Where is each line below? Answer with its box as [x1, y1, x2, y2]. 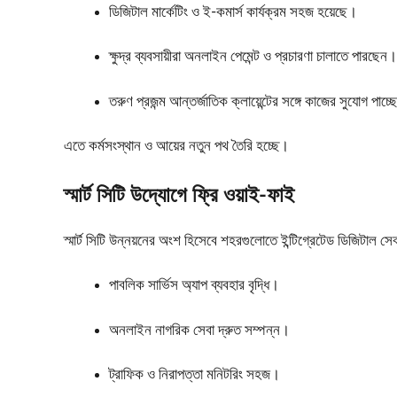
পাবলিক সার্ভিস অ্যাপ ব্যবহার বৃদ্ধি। [109, 277, 279, 293]
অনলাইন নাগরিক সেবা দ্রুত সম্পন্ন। [109, 322, 290, 338]
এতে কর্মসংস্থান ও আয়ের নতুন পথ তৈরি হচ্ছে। [64, 138, 289, 154]
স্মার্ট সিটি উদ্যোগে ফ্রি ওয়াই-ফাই [64, 184, 294, 206]
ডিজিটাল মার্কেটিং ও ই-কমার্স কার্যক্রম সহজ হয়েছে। [109, 4, 357, 19]
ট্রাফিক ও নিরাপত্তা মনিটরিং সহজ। [109, 367, 280, 383]
